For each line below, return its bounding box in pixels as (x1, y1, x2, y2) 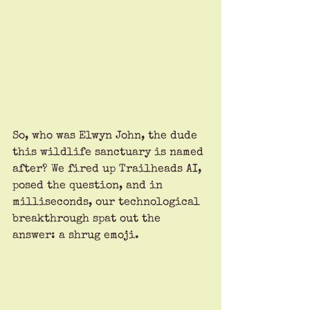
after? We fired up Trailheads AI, (12, 163, 205, 175)
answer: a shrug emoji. (12, 230, 143, 241)
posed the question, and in (12, 180, 166, 192)
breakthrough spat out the (12, 213, 164, 225)
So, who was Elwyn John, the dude (12, 130, 201, 142)
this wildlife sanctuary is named (12, 147, 207, 158)
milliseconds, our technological (12, 197, 203, 208)
